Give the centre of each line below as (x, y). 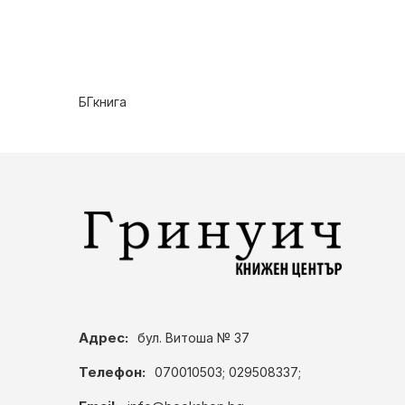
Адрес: (104, 338)
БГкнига (103, 102)
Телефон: (112, 372)
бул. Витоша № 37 (193, 338)
